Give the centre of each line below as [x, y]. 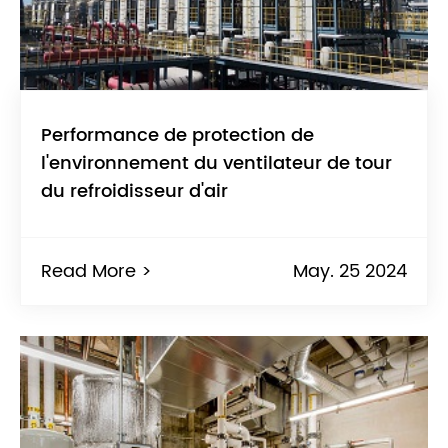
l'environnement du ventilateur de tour [216, 164]
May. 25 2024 [350, 272]
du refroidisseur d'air [134, 192]
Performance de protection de [177, 136]
